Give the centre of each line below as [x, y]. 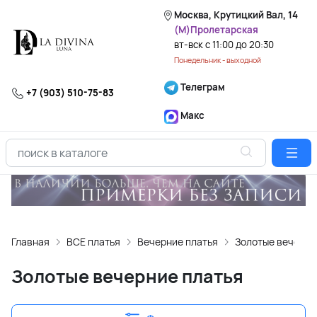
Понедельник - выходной [218, 60]
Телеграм [202, 87]
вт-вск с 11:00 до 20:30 [224, 45]
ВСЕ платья [93, 242]
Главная [30, 242]
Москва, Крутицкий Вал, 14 [236, 15]
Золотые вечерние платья [127, 277]
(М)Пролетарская [216, 30]
